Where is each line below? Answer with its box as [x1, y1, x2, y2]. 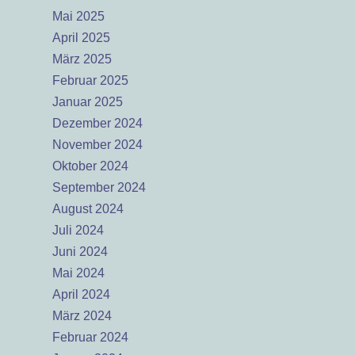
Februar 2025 [52, 74, 128, 87]
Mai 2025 [52, 10, 105, 23]
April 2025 [52, 31, 110, 44]
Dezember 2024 [52, 116, 143, 130]
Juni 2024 [52, 245, 108, 258]
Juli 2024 [52, 223, 104, 237]
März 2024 [52, 309, 112, 323]
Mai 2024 [52, 266, 105, 280]
